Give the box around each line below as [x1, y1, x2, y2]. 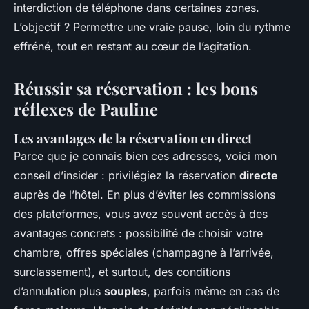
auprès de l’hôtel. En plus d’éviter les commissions [14, 187, 275, 201]
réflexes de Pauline [14, 97, 158, 120]
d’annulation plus [14, 283, 104, 298]
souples [104, 283, 147, 298]
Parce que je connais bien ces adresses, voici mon [14, 148, 277, 163]
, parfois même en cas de [147, 283, 279, 298]
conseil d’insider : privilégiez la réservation [14, 168, 239, 182]
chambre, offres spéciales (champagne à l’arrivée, [14, 245, 274, 259]
